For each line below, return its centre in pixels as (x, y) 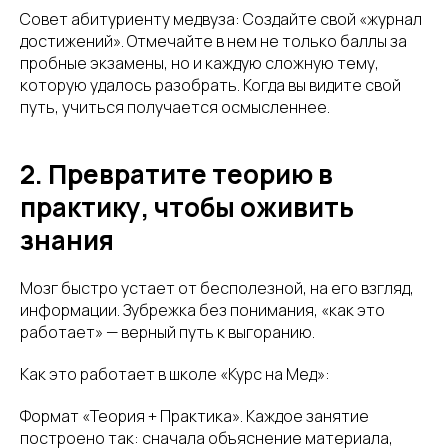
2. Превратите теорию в (176, 174)
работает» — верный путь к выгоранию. (167, 332)
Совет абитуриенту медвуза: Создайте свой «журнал (221, 19)
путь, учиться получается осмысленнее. (175, 107)
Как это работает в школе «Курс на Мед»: (175, 374)
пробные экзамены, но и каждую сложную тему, (199, 63)
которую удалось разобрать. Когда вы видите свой (210, 85)
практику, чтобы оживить (187, 207)
